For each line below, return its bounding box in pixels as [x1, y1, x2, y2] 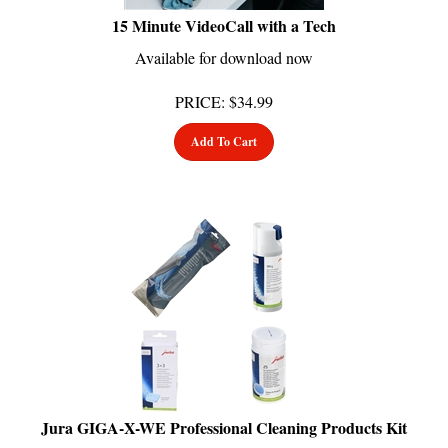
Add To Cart [191, 113, 257, 131]
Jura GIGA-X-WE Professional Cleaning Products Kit [41, 396, 407, 420]
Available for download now [135, 27, 313, 49]
